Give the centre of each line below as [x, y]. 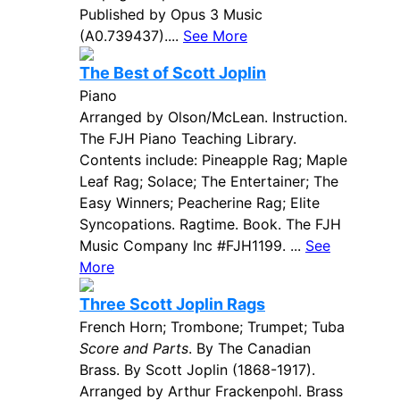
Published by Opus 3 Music [171, 14]
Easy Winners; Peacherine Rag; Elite [200, 203]
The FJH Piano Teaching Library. [188, 138]
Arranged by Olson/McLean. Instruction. [213, 117]
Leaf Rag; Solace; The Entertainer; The [209, 181]
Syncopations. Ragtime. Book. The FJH [210, 224]
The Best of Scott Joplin [173, 73]
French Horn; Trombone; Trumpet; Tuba [212, 327]
